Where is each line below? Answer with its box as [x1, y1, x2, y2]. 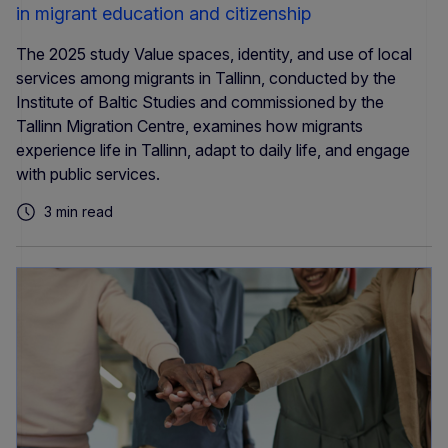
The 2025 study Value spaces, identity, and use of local [16, 44, 412, 65]
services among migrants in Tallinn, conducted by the [16, 68, 396, 89]
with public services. [16, 164, 160, 185]
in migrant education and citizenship [16, 3, 311, 25]
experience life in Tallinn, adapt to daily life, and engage [16, 140, 410, 161]
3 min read [44, 203, 113, 221]
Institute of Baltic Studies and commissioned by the [16, 92, 384, 113]
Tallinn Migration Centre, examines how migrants [16, 116, 363, 137]
